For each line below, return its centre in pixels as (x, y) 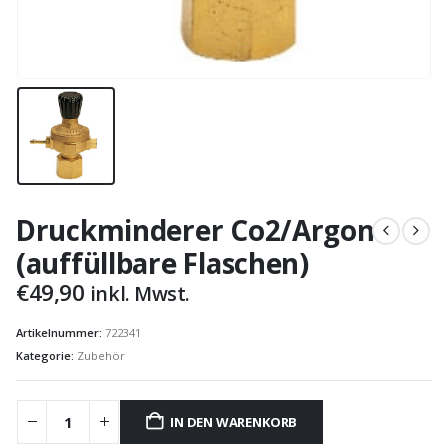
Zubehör (101, 356)
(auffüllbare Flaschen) (162, 263)
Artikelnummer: (60, 332)
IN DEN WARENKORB (234, 421)
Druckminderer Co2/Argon (195, 230)
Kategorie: (46, 356)
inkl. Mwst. (140, 294)
